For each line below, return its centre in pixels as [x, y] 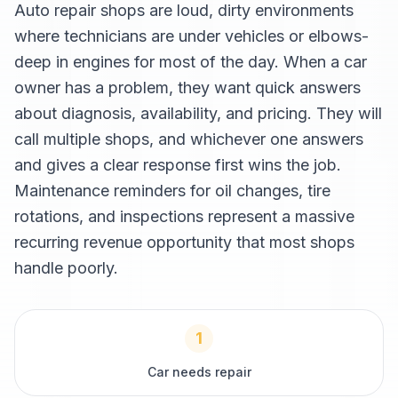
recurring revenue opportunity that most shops [184, 242]
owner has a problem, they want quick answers [187, 88]
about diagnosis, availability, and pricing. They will [198, 113]
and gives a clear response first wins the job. [178, 165]
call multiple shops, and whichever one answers [189, 139]
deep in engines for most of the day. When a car [191, 62]
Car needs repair [199, 372]
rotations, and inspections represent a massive [184, 216]
